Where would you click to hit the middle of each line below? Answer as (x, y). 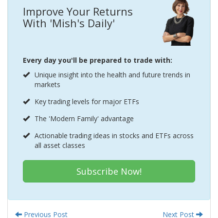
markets (47, 84)
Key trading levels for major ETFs (87, 101)
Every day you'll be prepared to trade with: (98, 60)
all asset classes (60, 145)
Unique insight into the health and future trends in (112, 75)
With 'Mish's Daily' (69, 23)
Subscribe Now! (109, 171)
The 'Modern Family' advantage (84, 118)
